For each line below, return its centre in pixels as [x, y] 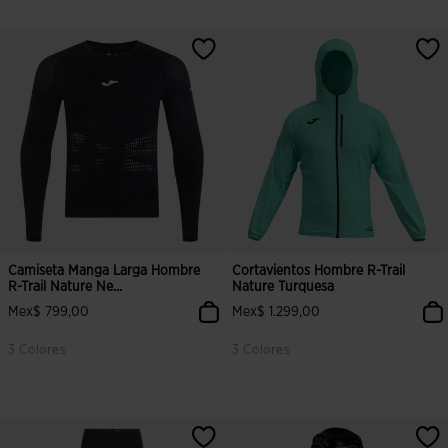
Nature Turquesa [283, 287]
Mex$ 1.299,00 [276, 312]
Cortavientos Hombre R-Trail [319, 271]
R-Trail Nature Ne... [65, 287]
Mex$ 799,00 [48, 312]
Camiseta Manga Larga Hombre [104, 271]
